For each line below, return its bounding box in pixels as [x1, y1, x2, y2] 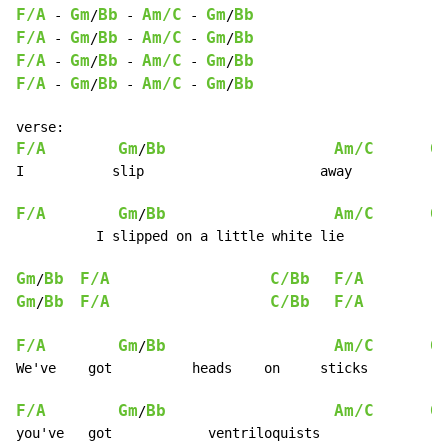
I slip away [16, 163, 352, 180]
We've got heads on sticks [16, 360, 368, 377]
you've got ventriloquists [16, 425, 320, 442]
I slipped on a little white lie [16, 228, 344, 245]
